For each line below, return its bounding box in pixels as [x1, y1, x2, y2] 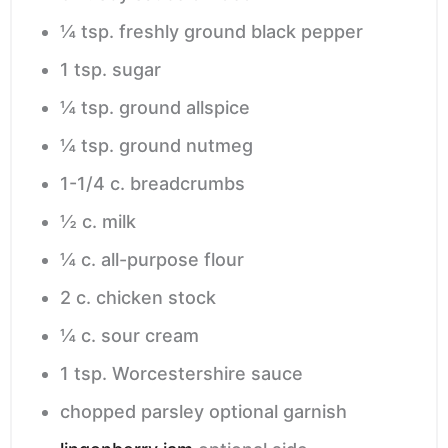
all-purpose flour [101, 249, 244, 271]
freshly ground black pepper [119, 21, 363, 43]
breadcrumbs [130, 173, 245, 195]
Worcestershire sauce [112, 363, 303, 385]
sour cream [101, 325, 199, 347]
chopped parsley [60, 401, 204, 423]
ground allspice [119, 97, 250, 119]
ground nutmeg [119, 135, 253, 157]
